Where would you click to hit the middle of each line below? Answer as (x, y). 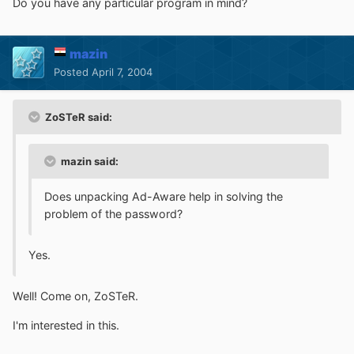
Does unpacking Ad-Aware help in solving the (164, 196)
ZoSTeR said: (77, 117)
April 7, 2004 (122, 72)
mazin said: (88, 161)
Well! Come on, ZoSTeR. (75, 296)
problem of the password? (113, 213)
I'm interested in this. (66, 325)
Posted (73, 72)
